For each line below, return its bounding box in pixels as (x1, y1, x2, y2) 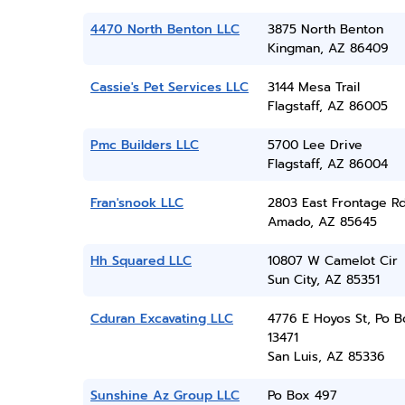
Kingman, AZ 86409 (267, 39, 389, 58)
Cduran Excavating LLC (90, 309, 233, 328)
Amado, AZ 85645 (267, 212, 377, 231)
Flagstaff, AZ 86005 (267, 97, 388, 116)
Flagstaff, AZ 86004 (267, 155, 388, 174)
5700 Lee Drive (267, 136, 363, 155)
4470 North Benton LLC (90, 20, 240, 39)
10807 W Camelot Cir (267, 251, 398, 270)
